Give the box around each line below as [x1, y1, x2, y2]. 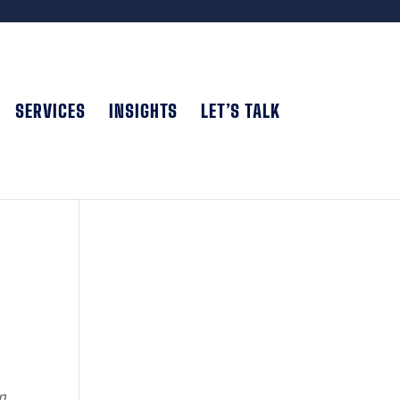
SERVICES [14, 99, 86, 121]
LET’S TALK [200, 99, 280, 121]
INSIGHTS [108, 99, 178, 121]
